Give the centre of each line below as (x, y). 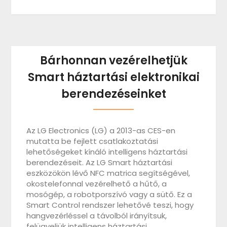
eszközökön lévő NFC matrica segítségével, (108, 173)
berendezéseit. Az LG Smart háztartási (100, 162)
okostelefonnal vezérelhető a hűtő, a (97, 183)
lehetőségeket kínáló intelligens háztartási (107, 152)
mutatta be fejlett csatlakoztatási (92, 141)
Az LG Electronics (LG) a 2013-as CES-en (101, 130)
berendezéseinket (113, 94)
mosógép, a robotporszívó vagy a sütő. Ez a (109, 194)
